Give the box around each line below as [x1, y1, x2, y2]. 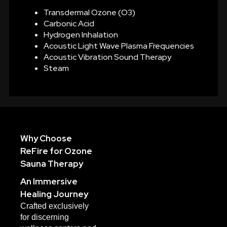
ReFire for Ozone [20, 145, 92, 157]
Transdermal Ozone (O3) [43, 7, 135, 18]
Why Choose [20, 132, 72, 144]
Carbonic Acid [43, 18, 94, 29]
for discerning [20, 212, 69, 221]
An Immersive [20, 175, 78, 187]
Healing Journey [20, 188, 88, 200]
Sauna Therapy [20, 158, 83, 169]
